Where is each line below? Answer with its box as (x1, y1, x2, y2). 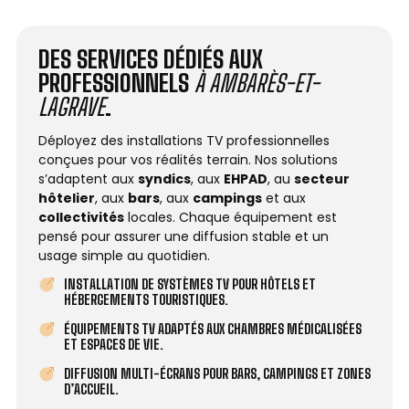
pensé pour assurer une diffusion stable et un (38, 227, 329, 246)
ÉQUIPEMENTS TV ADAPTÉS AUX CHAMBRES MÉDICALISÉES (63, 321, 362, 337)
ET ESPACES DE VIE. (63, 337, 163, 352)
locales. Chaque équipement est (124, 208, 337, 226)
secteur (294, 170, 350, 188)
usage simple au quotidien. (38, 246, 210, 265)
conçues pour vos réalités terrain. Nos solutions (38, 151, 338, 169)
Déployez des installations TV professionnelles (38, 131, 330, 150)
